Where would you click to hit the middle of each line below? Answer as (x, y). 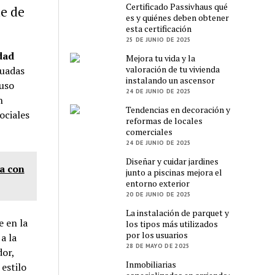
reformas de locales (165, 120)
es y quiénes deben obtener (178, 17)
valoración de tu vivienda (173, 69)
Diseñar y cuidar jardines (172, 161)
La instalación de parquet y (178, 212)
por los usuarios (157, 234)
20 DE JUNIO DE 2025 (159, 194)
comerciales (149, 131)
